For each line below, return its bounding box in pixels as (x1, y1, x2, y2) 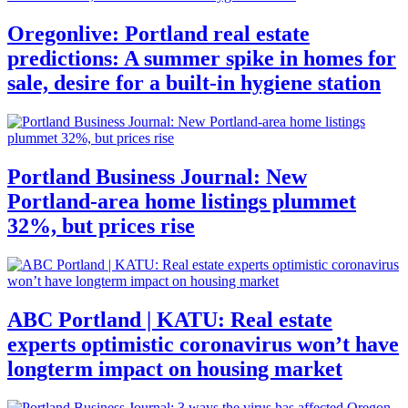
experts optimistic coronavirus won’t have (7, 331, 399, 356)
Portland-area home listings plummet (7, 189, 356, 214)
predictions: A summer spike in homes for (7, 46, 396, 71)
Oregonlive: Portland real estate (7, 22, 310, 46)
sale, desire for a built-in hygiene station (7, 71, 381, 96)
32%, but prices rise (7, 214, 195, 239)
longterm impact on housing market (7, 356, 342, 381)
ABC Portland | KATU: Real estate (7, 307, 332, 331)
